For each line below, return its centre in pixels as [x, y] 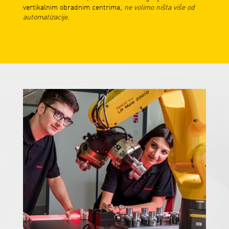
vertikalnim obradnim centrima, [73, 8]
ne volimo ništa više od [159, 8]
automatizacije [45, 18]
